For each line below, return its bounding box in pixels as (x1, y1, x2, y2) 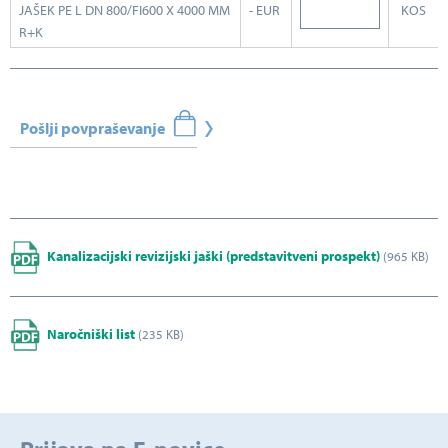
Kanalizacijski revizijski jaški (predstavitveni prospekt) (47, 246, 380, 265)
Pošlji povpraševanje (20, 118, 165, 139)
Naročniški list (47, 324, 135, 343)
